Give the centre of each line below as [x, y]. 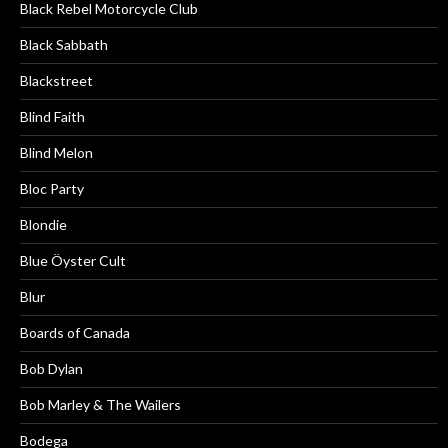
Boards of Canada [75, 332]
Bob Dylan [51, 368]
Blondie [43, 224]
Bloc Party [52, 188]
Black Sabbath [64, 44]
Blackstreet [56, 80]
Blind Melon [56, 152]
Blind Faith [52, 116]
